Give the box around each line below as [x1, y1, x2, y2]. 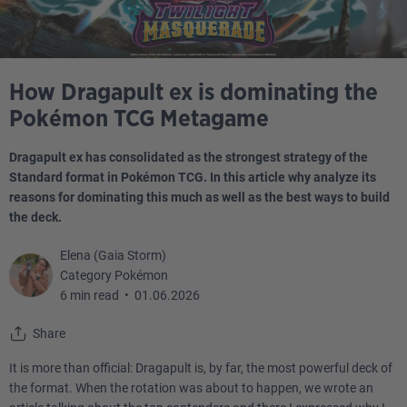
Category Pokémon [60, 268, 168, 283]
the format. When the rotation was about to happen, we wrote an [9, 381, 373, 395]
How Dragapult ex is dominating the [9, 81, 378, 104]
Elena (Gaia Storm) [60, 248, 166, 263]
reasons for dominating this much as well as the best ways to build [9, 190, 390, 204]
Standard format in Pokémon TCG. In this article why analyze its [9, 170, 376, 184]
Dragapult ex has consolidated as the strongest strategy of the [9, 150, 368, 164]
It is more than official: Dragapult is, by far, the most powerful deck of [9, 361, 392, 375]
